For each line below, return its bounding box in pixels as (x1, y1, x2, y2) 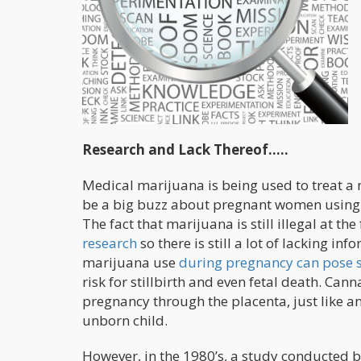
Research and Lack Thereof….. (82, 140, 288, 160)
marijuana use (82, 253, 179, 272)
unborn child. (82, 311, 168, 330)
